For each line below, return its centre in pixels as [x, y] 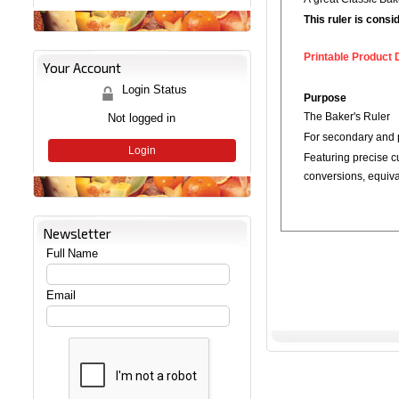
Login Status [152, 90]
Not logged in [142, 118]
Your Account [81, 68]
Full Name [73, 254]
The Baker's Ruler [346, 117]
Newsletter [77, 234]
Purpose [325, 98]
